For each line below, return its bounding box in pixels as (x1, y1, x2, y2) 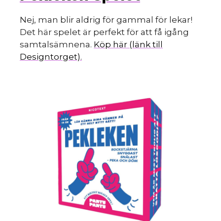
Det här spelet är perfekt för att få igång (20, 27, 189, 37)
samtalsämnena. (20, 39, 94, 50)
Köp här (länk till (94, 39, 163, 50)
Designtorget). (20, 52, 82, 62)
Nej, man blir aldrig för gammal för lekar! (20, 15, 192, 25)
